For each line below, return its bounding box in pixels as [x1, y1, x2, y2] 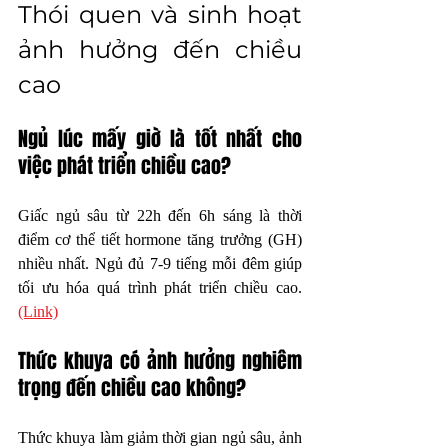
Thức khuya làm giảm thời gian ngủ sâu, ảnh [18, 428, 302, 446]
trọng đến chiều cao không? [18, 372, 246, 403]
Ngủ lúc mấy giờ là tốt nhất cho [18, 123, 302, 154]
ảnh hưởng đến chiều [18, 34, 302, 64]
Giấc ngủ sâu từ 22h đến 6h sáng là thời [18, 206, 302, 224]
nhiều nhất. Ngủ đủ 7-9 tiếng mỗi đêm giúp [18, 254, 302, 272]
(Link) [18, 302, 58, 320]
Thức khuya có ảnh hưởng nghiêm [18, 345, 302, 376]
